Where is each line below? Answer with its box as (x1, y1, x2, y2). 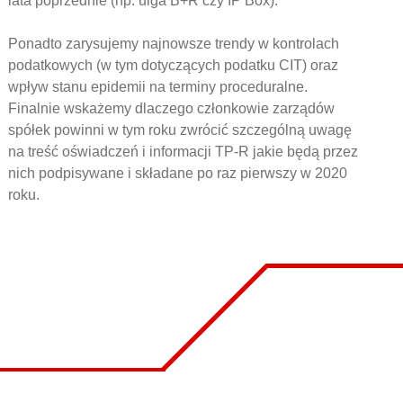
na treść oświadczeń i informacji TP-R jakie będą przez (7, 143, 358, 159)
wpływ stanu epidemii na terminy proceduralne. (7, 78, 308, 94)
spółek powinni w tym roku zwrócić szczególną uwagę (7, 121, 352, 138)
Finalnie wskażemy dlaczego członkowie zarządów (7, 100, 335, 116)
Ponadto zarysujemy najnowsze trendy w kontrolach (7, 35, 339, 51)
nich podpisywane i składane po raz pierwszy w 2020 (7, 165, 347, 181)
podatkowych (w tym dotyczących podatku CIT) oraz (7, 57, 338, 73)
